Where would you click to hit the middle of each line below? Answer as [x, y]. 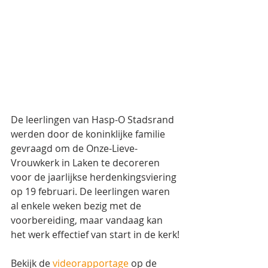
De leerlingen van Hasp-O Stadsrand [94, 119]
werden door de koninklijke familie [89, 134]
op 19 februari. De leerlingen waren [92, 191]
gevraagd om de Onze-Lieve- [74, 148]
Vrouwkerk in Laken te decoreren [86, 162]
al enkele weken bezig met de [77, 205]
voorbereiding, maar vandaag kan [88, 220]
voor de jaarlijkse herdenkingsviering [95, 177]
